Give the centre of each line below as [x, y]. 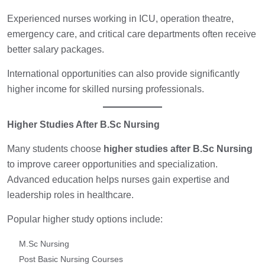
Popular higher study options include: [85, 219]
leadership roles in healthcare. [70, 195]
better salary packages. [56, 50]
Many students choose [55, 149]
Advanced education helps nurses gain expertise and [118, 180]
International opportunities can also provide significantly [123, 74]
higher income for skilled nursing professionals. [106, 89]
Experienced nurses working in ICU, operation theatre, [120, 19]
